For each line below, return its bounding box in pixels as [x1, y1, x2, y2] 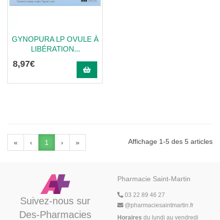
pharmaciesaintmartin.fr [131, 202, 193, 209]
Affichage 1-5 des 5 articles [128, 137, 213, 145]
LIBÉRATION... [30, 45, 80, 53]
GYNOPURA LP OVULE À [12, 35, 99, 43]
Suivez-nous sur [20, 195, 90, 206]
